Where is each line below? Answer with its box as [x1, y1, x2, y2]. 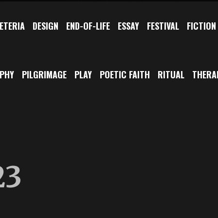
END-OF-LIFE [66, 19, 110, 32]
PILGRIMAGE [22, 68, 67, 81]
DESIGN [33, 19, 58, 32]
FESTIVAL [147, 19, 179, 32]
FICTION [187, 19, 216, 32]
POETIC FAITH [100, 68, 150, 81]
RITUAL [158, 68, 184, 81]
